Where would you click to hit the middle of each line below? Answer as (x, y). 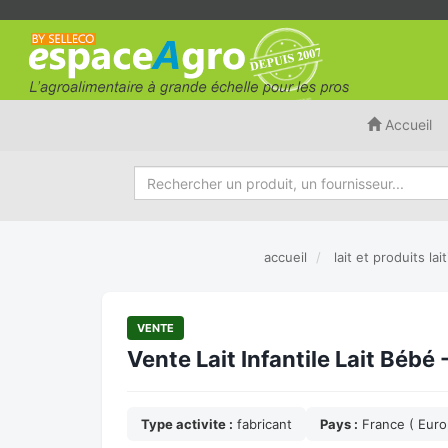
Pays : (339, 424)
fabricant (262, 424)
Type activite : (187, 424)
